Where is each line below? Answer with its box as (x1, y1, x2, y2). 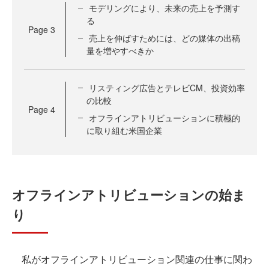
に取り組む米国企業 (86, 124, 162, 136)
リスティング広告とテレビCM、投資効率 (89, 82, 245, 94)
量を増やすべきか (86, 44, 154, 56)
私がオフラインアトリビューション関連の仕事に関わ (12, 252, 252, 266)
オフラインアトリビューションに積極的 (89, 112, 240, 124)
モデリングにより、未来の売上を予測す (89, 2, 240, 14)
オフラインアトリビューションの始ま (12, 185, 246, 204)
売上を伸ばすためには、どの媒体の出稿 (89, 32, 240, 44)
